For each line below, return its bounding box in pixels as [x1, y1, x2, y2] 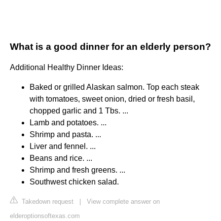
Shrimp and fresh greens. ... [30, 166, 125, 175]
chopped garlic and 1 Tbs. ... [30, 107, 128, 115]
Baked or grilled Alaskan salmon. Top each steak [30, 83, 199, 92]
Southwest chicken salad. [30, 178, 119, 186]
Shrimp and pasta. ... [30, 130, 101, 139]
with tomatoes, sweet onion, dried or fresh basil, [30, 95, 195, 104]
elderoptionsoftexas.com [10, 212, 80, 220]
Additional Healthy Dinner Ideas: [10, 63, 123, 72]
